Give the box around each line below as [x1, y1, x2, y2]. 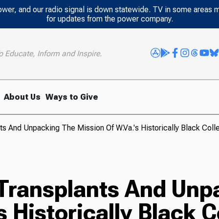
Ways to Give [45, 92, 99, 102]
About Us [4, 92, 41, 102]
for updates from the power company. [46, 14, 173, 23]
